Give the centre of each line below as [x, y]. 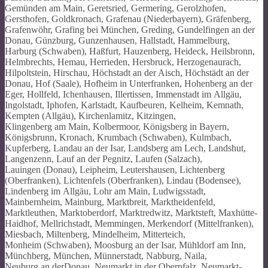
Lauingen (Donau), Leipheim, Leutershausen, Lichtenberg [115, 169]
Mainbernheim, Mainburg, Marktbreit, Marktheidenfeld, [110, 202]
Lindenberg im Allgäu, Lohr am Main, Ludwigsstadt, [105, 191]
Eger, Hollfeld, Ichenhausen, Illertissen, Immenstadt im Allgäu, [123, 94]
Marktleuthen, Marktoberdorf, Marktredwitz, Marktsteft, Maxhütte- [131, 212]
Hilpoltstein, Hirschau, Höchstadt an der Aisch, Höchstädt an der [127, 72]
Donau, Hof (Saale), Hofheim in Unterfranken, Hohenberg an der [129, 83]
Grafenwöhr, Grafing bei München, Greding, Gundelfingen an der [130, 29]
